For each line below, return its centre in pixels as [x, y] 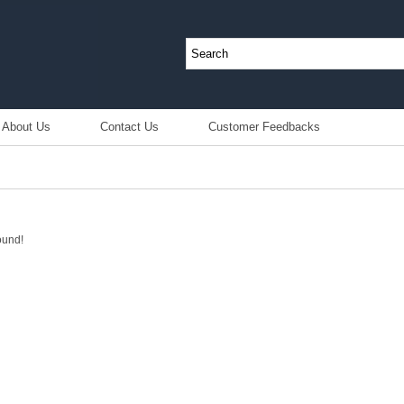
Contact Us [130, 127]
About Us [27, 127]
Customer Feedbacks [265, 127]
